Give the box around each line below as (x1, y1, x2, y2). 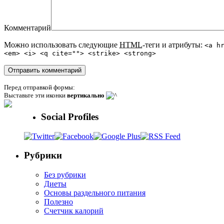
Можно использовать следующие (4, 40, 119, 49)
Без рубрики (44, 170, 86, 179)
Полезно (44, 197, 73, 206)
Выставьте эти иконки (4, 91, 67, 99)
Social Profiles (41, 111, 98, 122)
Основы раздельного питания (44, 188, 145, 197)
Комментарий (4, 23, 51, 32)
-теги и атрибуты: (142, 40, 204, 49)
